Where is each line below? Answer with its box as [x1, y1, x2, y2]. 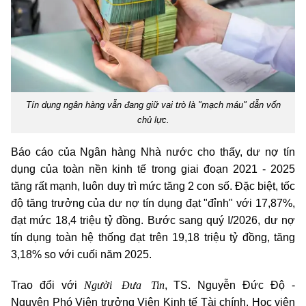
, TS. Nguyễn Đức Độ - [164, 279, 296, 292]
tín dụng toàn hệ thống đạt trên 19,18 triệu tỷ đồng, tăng [11, 232, 295, 244]
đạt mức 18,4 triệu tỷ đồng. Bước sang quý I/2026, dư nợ [11, 214, 295, 227]
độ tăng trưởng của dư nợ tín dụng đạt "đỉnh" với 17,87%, [11, 197, 295, 210]
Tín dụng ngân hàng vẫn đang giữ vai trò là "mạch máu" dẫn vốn [25, 100, 281, 111]
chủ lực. [137, 115, 169, 126]
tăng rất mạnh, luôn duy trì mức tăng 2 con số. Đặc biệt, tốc [11, 180, 295, 193]
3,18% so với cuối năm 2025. [11, 249, 152, 261]
